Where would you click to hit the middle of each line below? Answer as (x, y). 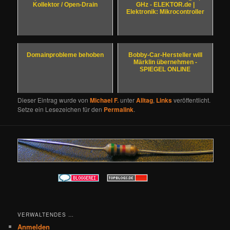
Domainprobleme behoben (65, 55)
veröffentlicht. (191, 100)
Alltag (145, 100)
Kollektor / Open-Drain (65, 5)
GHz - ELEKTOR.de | (165, 5)
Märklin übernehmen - (165, 62)
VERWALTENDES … (46, 214)
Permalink (119, 110)
